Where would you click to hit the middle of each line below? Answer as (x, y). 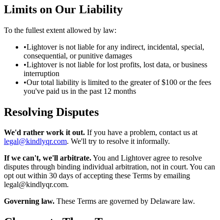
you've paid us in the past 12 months (80, 91)
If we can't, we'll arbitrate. (48, 158)
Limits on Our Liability (63, 9)
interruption (41, 73)
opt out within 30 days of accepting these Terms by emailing (97, 176)
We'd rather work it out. (44, 133)
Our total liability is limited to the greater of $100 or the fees (119, 82)
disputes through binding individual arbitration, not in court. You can (110, 167)
